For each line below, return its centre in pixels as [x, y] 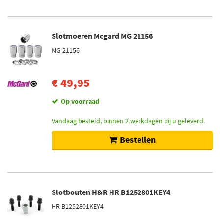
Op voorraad [80, 101]
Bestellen [137, 140]
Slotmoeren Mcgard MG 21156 [102, 36]
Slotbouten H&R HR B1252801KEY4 [111, 192]
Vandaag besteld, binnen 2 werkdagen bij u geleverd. [128, 121]
